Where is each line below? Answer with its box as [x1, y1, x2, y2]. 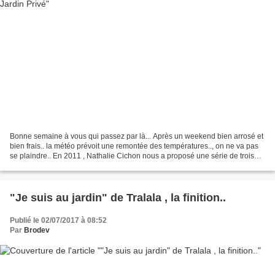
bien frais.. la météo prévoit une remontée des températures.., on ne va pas [10, 141, 258, 150]
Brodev [24, 225, 50, 234]
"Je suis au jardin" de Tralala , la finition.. [10, 191, 226, 204]
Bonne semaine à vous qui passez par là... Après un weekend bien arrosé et [10, 131, 263, 141]
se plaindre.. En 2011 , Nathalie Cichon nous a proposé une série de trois [10, 151, 254, 160]
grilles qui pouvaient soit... [10, 161, 96, 170]
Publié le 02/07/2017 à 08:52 [10, 215, 107, 225]
